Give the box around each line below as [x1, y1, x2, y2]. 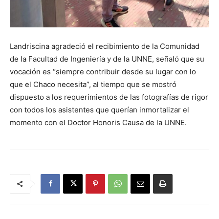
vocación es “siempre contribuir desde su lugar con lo [10, 66, 196, 76]
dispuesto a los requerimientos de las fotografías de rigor [10, 92, 208, 102]
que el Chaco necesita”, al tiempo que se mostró [10, 79, 176, 89]
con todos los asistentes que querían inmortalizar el [10, 105, 189, 114]
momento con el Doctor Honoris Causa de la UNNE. [10, 117, 187, 127]
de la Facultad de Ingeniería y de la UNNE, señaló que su [10, 54, 204, 64]
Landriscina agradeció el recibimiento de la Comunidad [10, 41, 199, 51]
